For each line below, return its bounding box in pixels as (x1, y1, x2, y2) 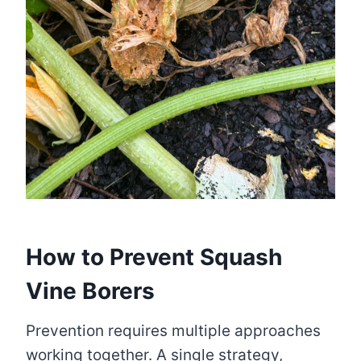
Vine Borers (26, 276, 155, 305)
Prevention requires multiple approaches (26, 321, 321, 340)
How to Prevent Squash (26, 243, 282, 271)
